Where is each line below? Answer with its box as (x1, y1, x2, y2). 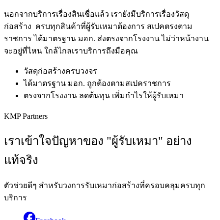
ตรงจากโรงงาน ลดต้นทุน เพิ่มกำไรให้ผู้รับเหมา (24, 91, 184, 100)
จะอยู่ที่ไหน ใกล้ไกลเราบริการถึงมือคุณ (4, 46, 138, 55)
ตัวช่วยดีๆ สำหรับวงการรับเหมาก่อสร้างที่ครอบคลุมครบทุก (4, 181, 205, 190)
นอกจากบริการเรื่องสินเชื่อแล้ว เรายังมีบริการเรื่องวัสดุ (4, 9, 189, 18)
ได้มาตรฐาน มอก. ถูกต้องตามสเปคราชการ (24, 79, 171, 87)
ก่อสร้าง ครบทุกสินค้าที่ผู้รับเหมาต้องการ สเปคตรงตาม (4, 22, 192, 30)
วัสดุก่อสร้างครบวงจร (24, 66, 97, 75)
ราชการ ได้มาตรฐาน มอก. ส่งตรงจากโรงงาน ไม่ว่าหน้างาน (4, 34, 209, 43)
